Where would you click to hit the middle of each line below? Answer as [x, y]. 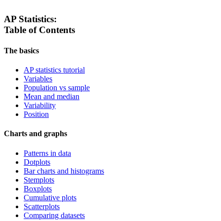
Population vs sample [57, 88]
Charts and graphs [36, 134]
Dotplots [37, 162]
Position [36, 114]
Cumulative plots [50, 197]
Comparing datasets [54, 215]
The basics [21, 50]
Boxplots [38, 188]
